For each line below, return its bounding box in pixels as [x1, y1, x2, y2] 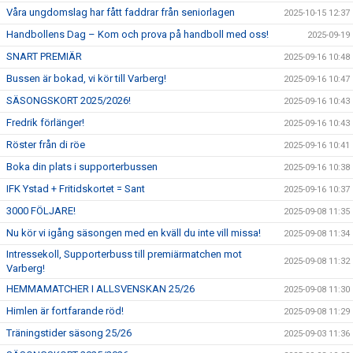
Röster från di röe [6, 139, 85, 150]
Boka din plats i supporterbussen [6, 161, 158, 173]
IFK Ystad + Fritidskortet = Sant [6, 183, 145, 195]
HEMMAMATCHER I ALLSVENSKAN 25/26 [6, 283, 195, 295]
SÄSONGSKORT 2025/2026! [6, 95, 131, 106]
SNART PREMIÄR [6, 50, 82, 62]
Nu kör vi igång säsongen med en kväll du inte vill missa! [6, 227, 261, 239]
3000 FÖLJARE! [6, 205, 76, 217]
